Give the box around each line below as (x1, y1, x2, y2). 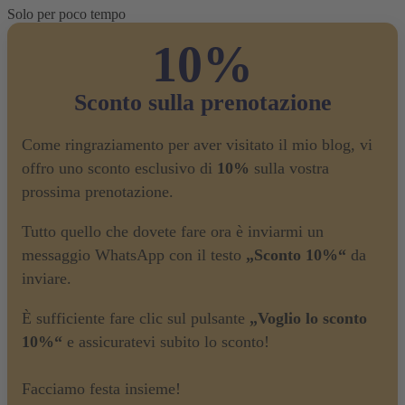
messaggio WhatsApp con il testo (22, 245, 246, 264)
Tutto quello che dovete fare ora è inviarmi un (22, 221, 324, 240)
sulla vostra (250, 158, 329, 177)
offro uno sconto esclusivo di (22, 158, 217, 177)
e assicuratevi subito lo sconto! (62, 332, 269, 351)
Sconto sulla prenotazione (73, 89, 332, 116)
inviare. (22, 268, 71, 287)
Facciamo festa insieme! (22, 379, 181, 398)
